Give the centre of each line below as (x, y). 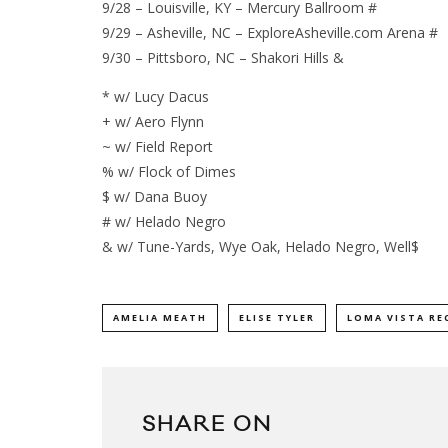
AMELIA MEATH (160, 318)
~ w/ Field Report (157, 147)
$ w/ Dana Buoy (154, 197)
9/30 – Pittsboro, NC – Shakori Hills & (223, 58)
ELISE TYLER (277, 318)
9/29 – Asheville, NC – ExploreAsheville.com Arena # (270, 33)
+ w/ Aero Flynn (153, 122)
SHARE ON (207, 425)
